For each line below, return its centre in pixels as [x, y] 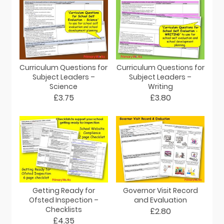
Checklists [63, 210]
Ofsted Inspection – [63, 200]
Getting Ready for [63, 191]
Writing [160, 87]
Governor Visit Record [160, 191]
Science [64, 87]
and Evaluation [160, 200]
